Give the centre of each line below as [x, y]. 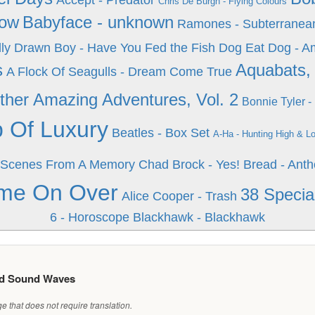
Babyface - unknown [98, 22]
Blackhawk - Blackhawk [199, 217]
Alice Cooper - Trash [179, 196]
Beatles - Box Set [161, 133]
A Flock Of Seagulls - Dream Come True [119, 72]
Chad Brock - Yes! [189, 165]
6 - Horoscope [90, 217]
